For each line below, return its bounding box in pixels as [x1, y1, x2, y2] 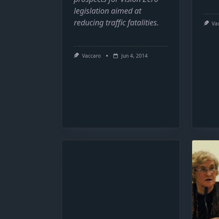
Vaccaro [82, 52, 101, 59]
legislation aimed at [74, 5, 141, 16]
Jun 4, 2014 [121, 52, 148, 59]
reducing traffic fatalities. [74, 17, 159, 28]
